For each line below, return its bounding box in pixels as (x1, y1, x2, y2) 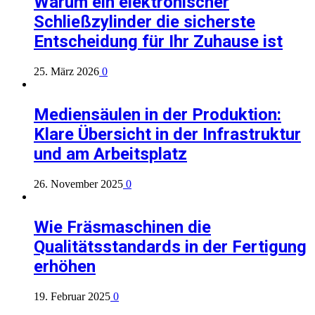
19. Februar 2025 (34, 290, 110, 302)
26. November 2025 (34, 178, 123, 191)
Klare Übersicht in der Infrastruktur (34, 124, 301, 145)
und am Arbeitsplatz (34, 144, 187, 165)
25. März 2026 (34, 65, 99, 78)
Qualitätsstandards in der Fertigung (34, 237, 307, 257)
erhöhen (34, 257, 96, 277)
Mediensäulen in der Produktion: (34, 105, 281, 125)
